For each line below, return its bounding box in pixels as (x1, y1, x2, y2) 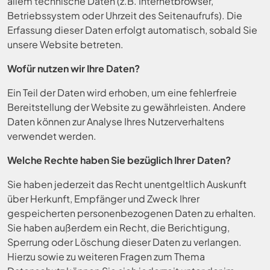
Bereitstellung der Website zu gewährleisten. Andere (7, 101, 246, 113)
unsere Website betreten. (7, 38, 124, 51)
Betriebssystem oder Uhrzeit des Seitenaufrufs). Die (7, 9, 242, 22)
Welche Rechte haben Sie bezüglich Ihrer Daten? (7, 154, 231, 166)
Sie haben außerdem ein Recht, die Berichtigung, (7, 221, 230, 234)
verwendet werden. (7, 130, 96, 142)
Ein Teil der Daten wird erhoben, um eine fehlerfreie (7, 86, 237, 99)
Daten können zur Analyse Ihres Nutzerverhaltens (7, 115, 224, 128)
